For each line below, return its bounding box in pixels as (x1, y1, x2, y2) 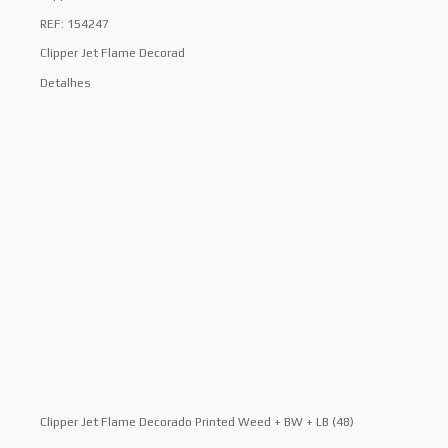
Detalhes (40, 75, 91, 90)
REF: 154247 (40, 16, 109, 31)
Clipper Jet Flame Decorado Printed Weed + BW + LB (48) (40, 415, 354, 430)
